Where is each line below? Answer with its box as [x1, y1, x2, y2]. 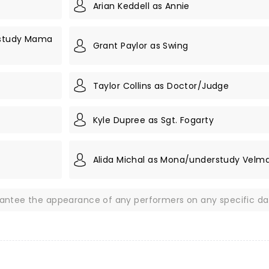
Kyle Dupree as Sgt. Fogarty [92, 113, 214, 126]
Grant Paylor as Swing [92, 40, 189, 52]
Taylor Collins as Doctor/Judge [92, 79, 229, 92]
